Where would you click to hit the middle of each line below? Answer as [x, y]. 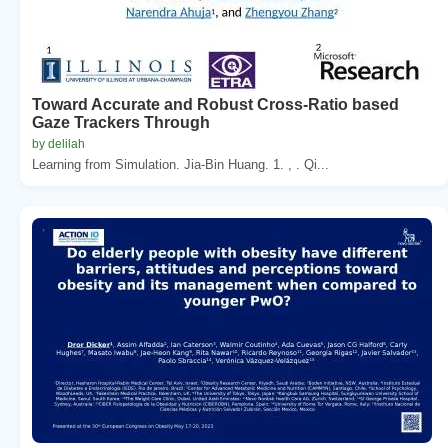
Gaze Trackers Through [121, 122]
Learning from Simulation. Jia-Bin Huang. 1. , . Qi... [180, 164]
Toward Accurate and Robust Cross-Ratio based [215, 104]
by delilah [58, 143]
